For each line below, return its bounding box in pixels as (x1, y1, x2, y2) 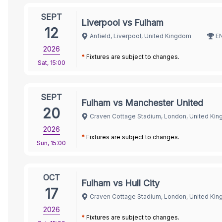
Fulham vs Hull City (81, 177, 160, 188)
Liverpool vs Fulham (81, 17, 164, 28)
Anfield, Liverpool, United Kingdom (90, 32, 191, 40)
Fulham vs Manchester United (81, 97, 203, 108)
